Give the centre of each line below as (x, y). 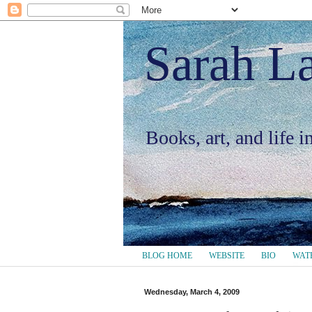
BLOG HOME (167, 256)
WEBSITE (227, 256)
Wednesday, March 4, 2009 (192, 292)
